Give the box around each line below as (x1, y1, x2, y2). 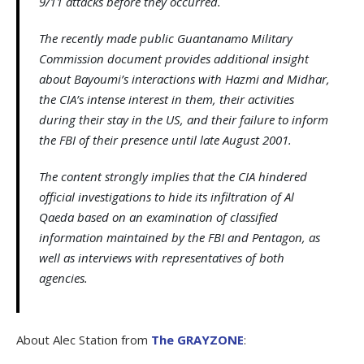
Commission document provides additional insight (39, 50, 309, 67)
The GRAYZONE (151, 331, 244, 349)
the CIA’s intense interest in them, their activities (39, 91, 294, 108)
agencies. (39, 270, 88, 287)
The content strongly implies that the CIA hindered (39, 168, 307, 185)
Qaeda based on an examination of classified (39, 209, 278, 226)
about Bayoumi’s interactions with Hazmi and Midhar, (39, 71, 330, 88)
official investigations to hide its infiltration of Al (39, 188, 294, 206)
